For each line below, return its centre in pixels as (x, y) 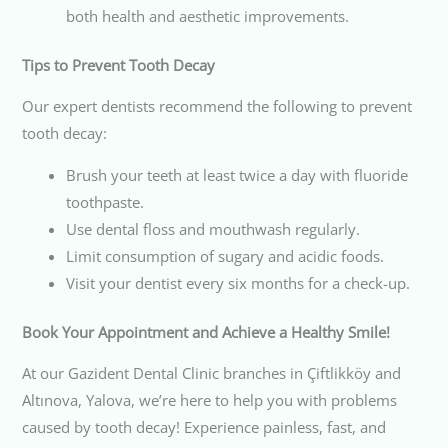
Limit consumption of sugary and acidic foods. (225, 256)
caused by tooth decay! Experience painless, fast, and (204, 427)
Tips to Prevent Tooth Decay (119, 64)
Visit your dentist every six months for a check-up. (238, 283)
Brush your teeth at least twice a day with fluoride (237, 175)
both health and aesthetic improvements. (208, 15)
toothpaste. (105, 202)
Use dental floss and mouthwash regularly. (213, 229)
